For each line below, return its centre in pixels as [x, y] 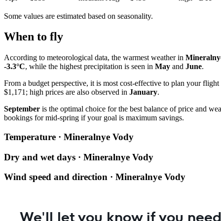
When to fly [34, 37]
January [143, 92]
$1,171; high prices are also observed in [67, 92]
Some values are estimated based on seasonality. [78, 16]
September [22, 109]
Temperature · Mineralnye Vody [69, 137]
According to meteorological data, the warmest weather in [95, 58]
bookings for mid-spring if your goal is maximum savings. [94, 118]
